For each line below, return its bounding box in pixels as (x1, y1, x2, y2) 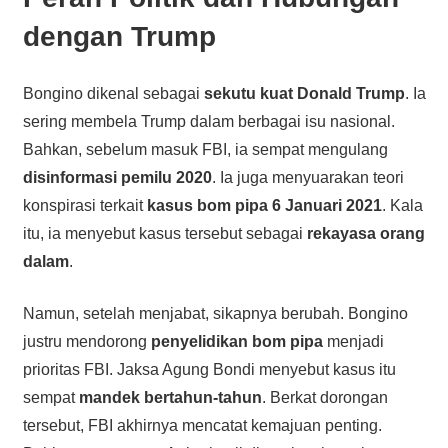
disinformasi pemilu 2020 (22, 168, 212, 186)
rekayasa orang (306, 224, 425, 242)
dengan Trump (22, 20, 216, 52)
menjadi (322, 332, 384, 350)
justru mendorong (22, 332, 151, 350)
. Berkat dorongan (261, 388, 388, 406)
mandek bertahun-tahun (78, 388, 262, 406)
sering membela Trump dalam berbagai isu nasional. (22, 112, 395, 130)
